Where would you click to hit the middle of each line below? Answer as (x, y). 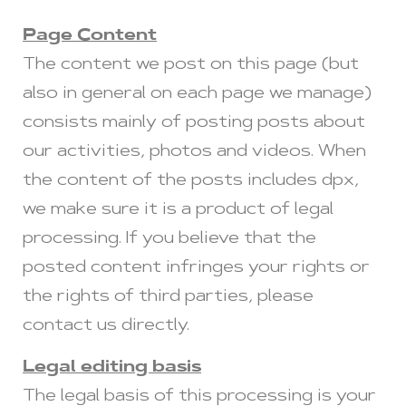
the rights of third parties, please (168, 297)
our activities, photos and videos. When (194, 152)
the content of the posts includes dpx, (191, 181)
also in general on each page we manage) (197, 94)
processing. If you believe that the (169, 239)
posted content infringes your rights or (196, 268)
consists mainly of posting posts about (194, 123)
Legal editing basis (112, 368)
